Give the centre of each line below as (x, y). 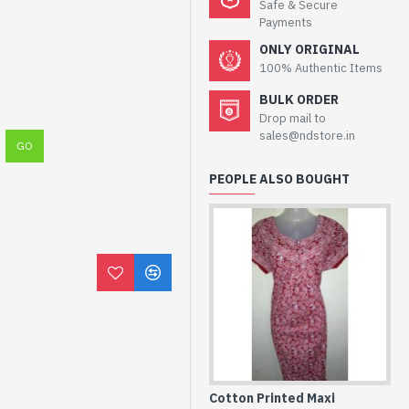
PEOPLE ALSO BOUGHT (279, 179)
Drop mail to (293, 118)
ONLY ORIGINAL (309, 49)
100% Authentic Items (321, 68)
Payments (286, 22)
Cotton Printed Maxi (272, 398)
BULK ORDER (299, 100)
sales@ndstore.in (307, 136)
